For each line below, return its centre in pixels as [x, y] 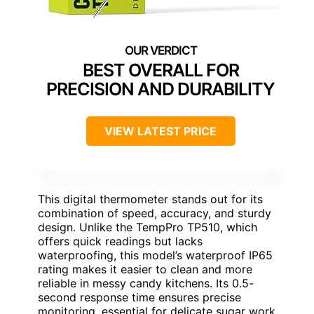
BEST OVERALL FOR [161, 70]
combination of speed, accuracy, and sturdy [155, 213]
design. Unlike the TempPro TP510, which [148, 227]
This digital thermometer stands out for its [150, 199]
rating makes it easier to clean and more [145, 269]
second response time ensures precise [139, 297]
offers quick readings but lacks [120, 241]
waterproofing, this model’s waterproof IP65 [155, 255]
